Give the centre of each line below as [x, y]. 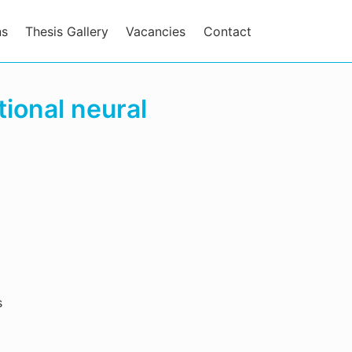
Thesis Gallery [67, 31]
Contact [227, 31]
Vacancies [156, 31]
